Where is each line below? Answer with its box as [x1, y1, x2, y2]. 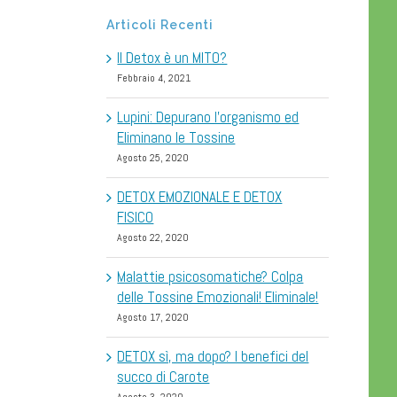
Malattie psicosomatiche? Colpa [117, 267, 304, 287]
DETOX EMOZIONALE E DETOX [117, 187, 283, 207]
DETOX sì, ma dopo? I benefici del [117, 346, 309, 367]
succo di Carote [117, 367, 210, 387]
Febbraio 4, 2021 [117, 71, 191, 86]
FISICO [117, 207, 154, 228]
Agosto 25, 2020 [117, 151, 190, 166]
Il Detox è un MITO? [117, 48, 228, 68]
